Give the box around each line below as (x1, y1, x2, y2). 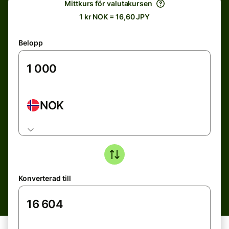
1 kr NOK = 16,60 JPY (79, 12, 150, 21)
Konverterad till (18, 174, 71, 182)
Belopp (18, 38, 43, 47)
